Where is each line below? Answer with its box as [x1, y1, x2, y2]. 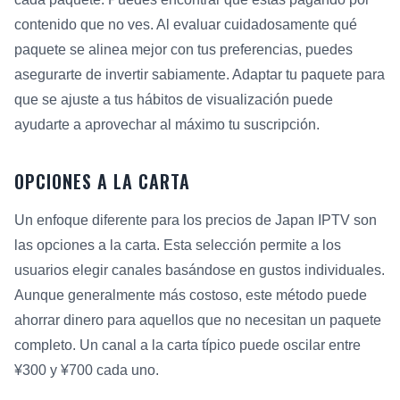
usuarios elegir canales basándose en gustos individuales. [14, 262, 385, 278]
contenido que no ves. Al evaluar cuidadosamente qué [14, 16, 357, 32]
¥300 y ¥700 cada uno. [14, 362, 159, 378]
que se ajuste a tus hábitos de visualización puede [14, 91, 333, 107]
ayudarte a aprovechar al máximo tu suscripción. [14, 116, 320, 132]
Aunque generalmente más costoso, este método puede [14, 287, 367, 303]
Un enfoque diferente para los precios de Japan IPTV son [14, 212, 377, 228]
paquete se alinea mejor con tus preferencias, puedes [14, 41, 353, 57]
